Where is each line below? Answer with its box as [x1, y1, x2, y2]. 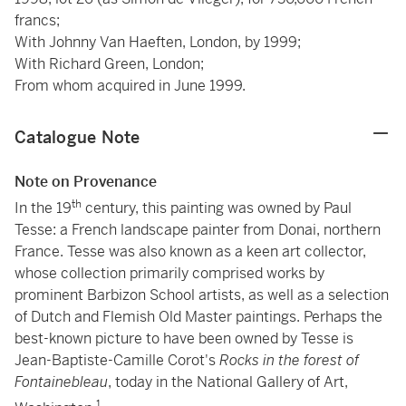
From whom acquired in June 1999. [14, 76, 246, 95]
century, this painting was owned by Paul [82, 198, 352, 218]
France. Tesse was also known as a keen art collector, [14, 242, 366, 262]
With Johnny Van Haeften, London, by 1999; [14, 33, 301, 52]
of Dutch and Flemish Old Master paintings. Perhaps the [14, 307, 382, 327]
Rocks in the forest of [219, 351, 359, 371]
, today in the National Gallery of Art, [108, 372, 348, 392]
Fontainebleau [14, 372, 108, 392]
